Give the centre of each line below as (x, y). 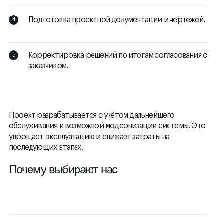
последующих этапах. (46, 147)
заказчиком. (48, 66)
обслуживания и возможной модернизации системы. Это (107, 126)
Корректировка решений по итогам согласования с (118, 55)
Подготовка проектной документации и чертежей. (118, 20)
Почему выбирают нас (63, 170)
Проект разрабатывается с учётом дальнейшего (92, 116)
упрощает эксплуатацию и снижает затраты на (89, 137)
